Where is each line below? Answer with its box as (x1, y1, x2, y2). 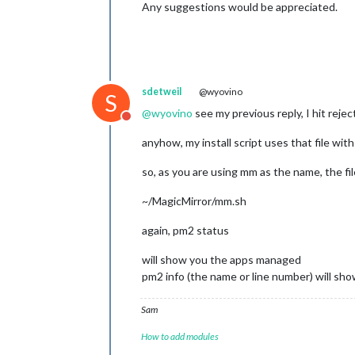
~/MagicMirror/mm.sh (142, 194, 246, 208)
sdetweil (142, 86, 181, 97)
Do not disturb (125, 116, 204, 132)
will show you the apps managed (142, 253, 301, 266)
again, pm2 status (142, 223, 229, 237)
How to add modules (141, 330, 219, 342)
